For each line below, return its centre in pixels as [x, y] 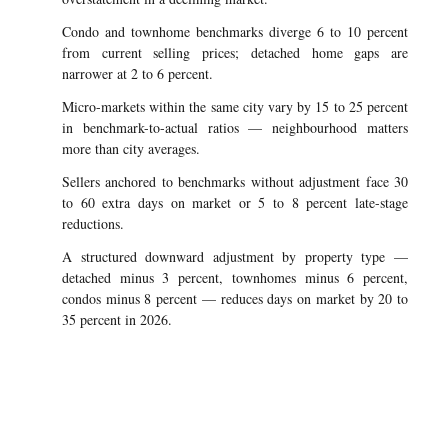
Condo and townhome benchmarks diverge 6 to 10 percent [235, 31]
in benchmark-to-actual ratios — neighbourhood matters [235, 127]
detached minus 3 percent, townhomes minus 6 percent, [235, 277]
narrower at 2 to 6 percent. [137, 73]
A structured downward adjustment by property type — [235, 256]
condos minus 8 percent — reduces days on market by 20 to [235, 298]
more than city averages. [131, 148]
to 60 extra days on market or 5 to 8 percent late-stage [235, 202]
